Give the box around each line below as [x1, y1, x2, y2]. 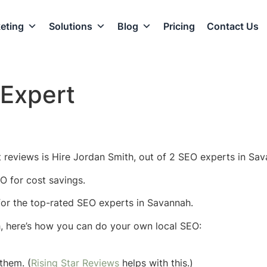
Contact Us [206, 20, 259, 32]
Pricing [163, 20, 195, 32]
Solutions [48, 20, 92, 32]
